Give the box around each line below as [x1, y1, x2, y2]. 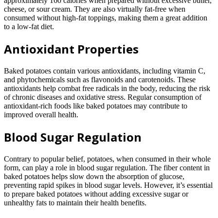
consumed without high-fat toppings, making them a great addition [4, 14, 207, 22]
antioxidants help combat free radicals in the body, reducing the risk [4, 84, 210, 92]
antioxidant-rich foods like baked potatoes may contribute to [4, 101, 187, 110]
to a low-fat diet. [4, 22, 54, 31]
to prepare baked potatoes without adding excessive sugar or [4, 189, 188, 198]
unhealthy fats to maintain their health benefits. [4, 198, 146, 207]
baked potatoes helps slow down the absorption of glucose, [4, 172, 184, 181]
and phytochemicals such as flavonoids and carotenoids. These [4, 75, 196, 84]
